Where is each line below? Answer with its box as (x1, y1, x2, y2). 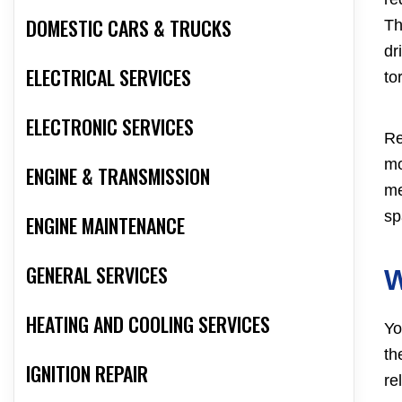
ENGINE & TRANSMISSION (26, 162, 210, 191)
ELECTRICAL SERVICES (26, 63, 191, 92)
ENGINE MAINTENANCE (26, 211, 185, 240)
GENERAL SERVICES (26, 260, 168, 290)
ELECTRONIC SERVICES (26, 112, 194, 142)
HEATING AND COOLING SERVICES (26, 310, 270, 339)
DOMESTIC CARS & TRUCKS (26, 13, 232, 43)
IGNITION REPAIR (26, 359, 148, 389)
